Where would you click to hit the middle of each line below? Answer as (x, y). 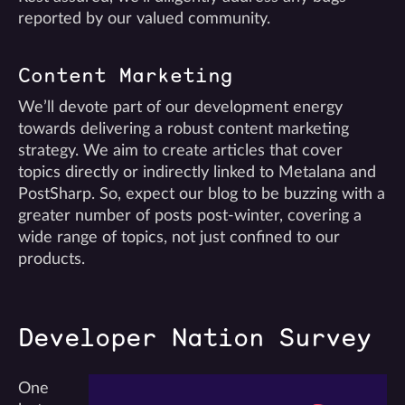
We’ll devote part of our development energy (180, 107)
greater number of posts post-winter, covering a (190, 216)
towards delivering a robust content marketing (184, 129)
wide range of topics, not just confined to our (179, 237)
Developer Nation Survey (195, 337)
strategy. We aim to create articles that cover (180, 151)
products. (52, 259)
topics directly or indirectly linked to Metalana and (197, 172)
